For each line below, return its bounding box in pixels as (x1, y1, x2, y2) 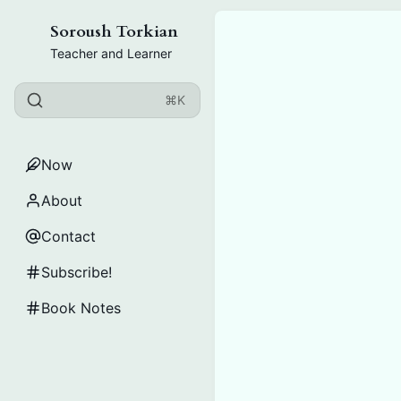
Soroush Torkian (50, 21, 178, 43)
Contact (41, 227, 96, 245)
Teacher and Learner (50, 46, 172, 61)
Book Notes (41, 299, 121, 317)
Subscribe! (41, 263, 112, 281)
